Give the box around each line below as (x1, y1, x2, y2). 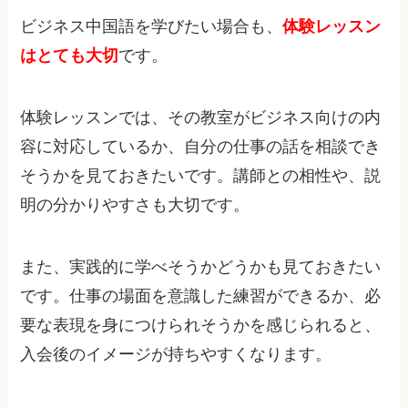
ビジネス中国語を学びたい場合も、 (20, 17, 283, 36)
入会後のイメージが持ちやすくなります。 (20, 345, 332, 364)
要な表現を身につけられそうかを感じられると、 (20, 316, 382, 335)
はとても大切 (20, 46, 119, 66)
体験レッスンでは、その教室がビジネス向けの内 (20, 108, 382, 127)
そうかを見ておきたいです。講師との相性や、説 (20, 167, 382, 186)
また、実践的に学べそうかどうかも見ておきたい (20, 258, 382, 277)
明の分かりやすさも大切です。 (20, 196, 250, 215)
